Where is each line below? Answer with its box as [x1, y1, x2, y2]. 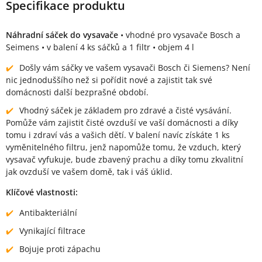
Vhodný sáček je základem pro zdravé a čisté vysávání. [19, 105, 232, 116]
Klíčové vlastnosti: [6, 187, 78, 198]
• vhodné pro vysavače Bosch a [118, 29, 240, 40]
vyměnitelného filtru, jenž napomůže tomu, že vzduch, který [6, 142, 241, 153]
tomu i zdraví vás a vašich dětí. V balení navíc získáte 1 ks [6, 129, 230, 140]
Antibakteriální [19, 207, 77, 218]
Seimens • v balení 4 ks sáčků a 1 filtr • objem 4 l [6, 42, 194, 53]
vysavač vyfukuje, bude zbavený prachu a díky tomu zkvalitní [6, 154, 243, 165]
